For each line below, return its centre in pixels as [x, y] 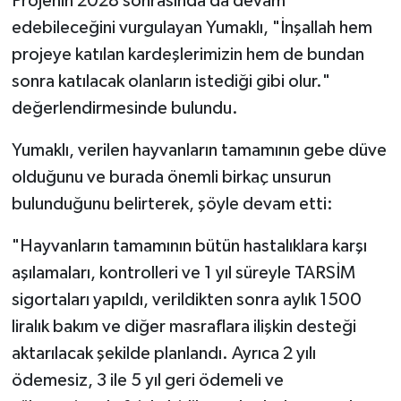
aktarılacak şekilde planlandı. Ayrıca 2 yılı [163, 353]
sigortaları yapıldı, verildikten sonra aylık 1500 [186, 299]
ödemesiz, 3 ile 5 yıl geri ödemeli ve [147, 380]
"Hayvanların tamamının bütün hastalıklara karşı [189, 246]
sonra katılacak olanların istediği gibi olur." [171, 81]
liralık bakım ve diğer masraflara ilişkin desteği [183, 326]
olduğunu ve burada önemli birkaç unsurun [171, 177]
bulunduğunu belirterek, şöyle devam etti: [172, 204]
